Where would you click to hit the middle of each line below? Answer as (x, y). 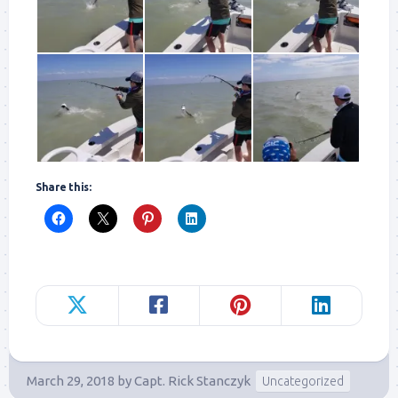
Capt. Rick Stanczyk (192, 381)
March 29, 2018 (71, 381)
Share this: (64, 187)
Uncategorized (303, 382)
